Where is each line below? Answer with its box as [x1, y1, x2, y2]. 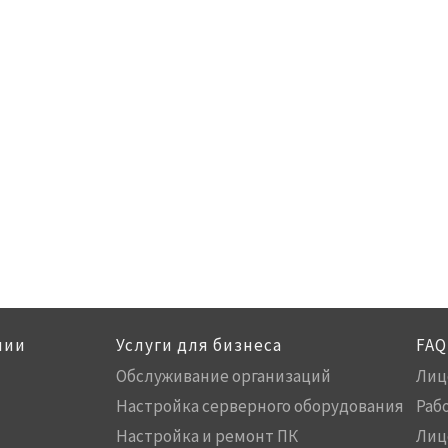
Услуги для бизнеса [116, 333, 282, 356]
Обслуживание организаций [116, 364, 331, 387]
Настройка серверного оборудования [116, 394, 404, 417]
